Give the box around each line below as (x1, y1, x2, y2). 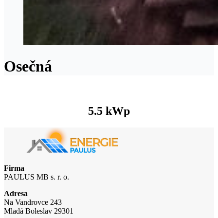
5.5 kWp (88, 104, 130, 117)
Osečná (4, 57, 52, 75)
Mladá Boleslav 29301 (4, 207, 73, 216)
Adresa (4, 189, 28, 198)
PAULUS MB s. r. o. (4, 173, 69, 182)
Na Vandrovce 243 (4, 198, 62, 207)
